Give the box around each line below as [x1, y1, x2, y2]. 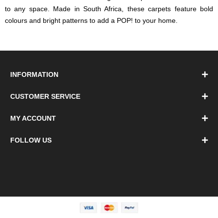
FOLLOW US [10, 136, 52, 144]
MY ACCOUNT [10, 114, 56, 122]
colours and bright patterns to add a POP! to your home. [5, 16, 178, 24]
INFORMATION [10, 70, 58, 78]
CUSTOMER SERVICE [10, 92, 80, 100]
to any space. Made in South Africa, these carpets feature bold [5, 4, 213, 13]
